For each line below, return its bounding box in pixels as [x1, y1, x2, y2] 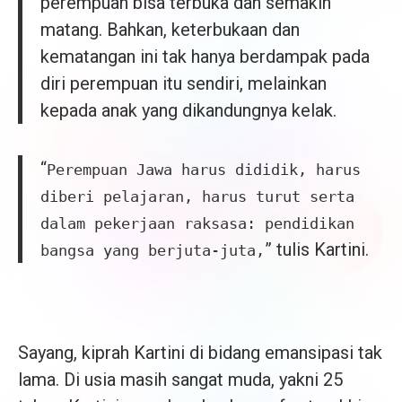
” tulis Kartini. [265, 239, 369, 261]
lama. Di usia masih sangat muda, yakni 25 [18, 369, 343, 391]
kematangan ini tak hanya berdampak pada [40, 46, 370, 68]
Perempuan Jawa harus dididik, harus [47, 161, 361, 179]
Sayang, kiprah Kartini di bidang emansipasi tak [18, 342, 382, 364]
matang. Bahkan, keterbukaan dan [40, 19, 300, 41]
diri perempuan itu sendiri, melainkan [40, 73, 327, 95]
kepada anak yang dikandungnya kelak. [40, 100, 336, 122]
